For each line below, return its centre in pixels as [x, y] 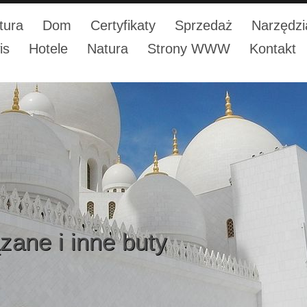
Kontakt [273, 49]
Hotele [48, 49]
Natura [108, 49]
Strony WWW [189, 49]
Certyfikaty [123, 25]
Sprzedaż [204, 25]
